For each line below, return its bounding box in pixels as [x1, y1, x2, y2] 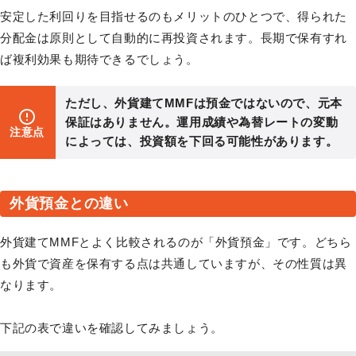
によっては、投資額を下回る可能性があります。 [65, 133, 339, 148]
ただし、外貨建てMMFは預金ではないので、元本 [65, 95, 342, 110]
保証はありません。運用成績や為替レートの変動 [65, 114, 339, 129]
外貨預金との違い [10, 195, 129, 211]
